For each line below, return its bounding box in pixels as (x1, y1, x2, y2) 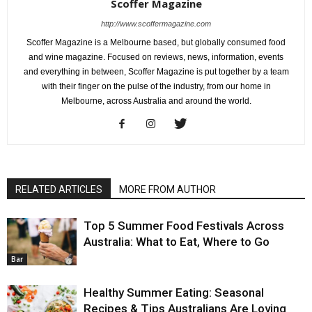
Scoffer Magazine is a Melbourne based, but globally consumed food (26, 37, 286, 47)
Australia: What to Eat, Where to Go (84, 234, 270, 249)
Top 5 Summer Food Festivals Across (84, 218, 284, 233)
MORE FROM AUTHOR (119, 183, 216, 195)
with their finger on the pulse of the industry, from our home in (41, 81, 271, 91)
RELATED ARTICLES (15, 183, 102, 195)
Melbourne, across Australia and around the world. (61, 95, 251, 106)
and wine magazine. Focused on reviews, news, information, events (29, 52, 283, 62)
